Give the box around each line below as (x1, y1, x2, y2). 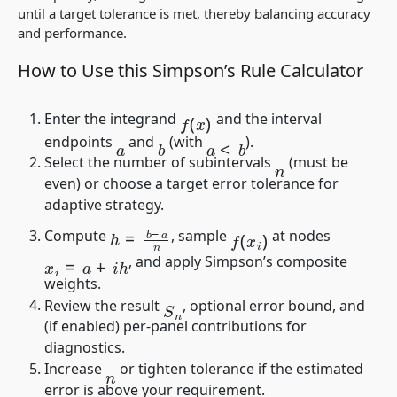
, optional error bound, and (182, 295, 365, 315)
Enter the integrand (44, 108, 180, 128)
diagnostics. (44, 338, 125, 358)
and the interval (212, 108, 322, 128)
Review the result (44, 295, 163, 315)
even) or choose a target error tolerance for (44, 174, 339, 194)
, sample (171, 226, 231, 246)
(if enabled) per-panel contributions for (44, 316, 307, 337)
